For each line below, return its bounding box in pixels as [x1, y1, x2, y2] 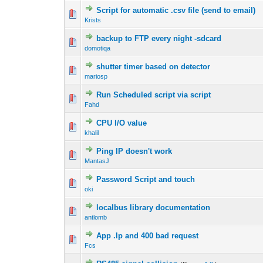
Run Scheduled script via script [96, 90, 211, 100]
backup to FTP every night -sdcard [96, 34, 222, 43]
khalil [85, 129, 99, 137]
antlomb [85, 214, 107, 221]
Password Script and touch [96, 175, 195, 184]
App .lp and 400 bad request [96, 231, 199, 241]
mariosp [85, 73, 108, 80]
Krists [85, 16, 102, 24]
